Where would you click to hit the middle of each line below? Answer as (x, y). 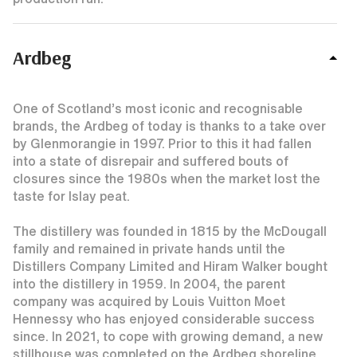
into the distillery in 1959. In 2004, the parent (149, 284)
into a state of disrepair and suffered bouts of (151, 161)
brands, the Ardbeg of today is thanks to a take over (169, 126)
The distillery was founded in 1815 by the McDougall (170, 231)
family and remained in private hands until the (149, 249)
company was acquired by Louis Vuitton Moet (149, 301)
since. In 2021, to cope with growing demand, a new (168, 336)
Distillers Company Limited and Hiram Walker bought (170, 266)
